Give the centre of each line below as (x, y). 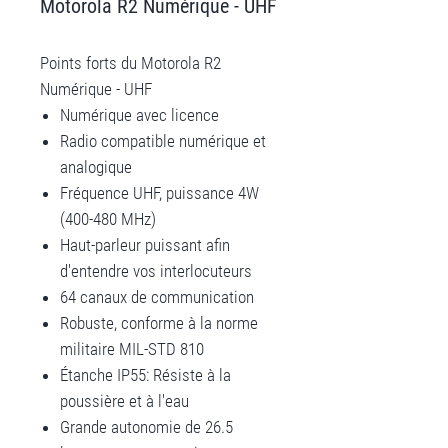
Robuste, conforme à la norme (159, 323)
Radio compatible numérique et (163, 141)
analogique (96, 167)
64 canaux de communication (157, 297)
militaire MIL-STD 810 (132, 349)
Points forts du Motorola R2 (130, 63)
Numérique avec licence (139, 115)
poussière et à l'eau (124, 401)
